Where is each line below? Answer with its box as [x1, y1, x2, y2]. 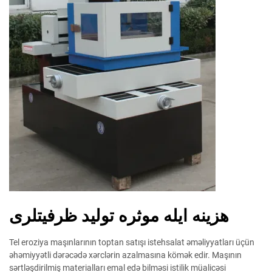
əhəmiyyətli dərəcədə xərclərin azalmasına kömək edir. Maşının [9, 250, 242, 260]
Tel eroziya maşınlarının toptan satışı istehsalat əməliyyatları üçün [9, 237, 254, 247]
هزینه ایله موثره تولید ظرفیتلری [9, 206, 229, 226]
